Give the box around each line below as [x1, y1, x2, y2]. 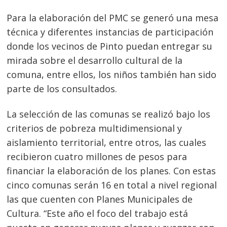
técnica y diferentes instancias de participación [7, 26, 214, 38]
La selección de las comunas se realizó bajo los [7, 107, 211, 120]
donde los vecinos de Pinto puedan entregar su [7, 40, 213, 52]
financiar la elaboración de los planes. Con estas [7, 164, 216, 177]
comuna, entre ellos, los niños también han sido [7, 68, 217, 81]
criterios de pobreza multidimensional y [7, 122, 182, 134]
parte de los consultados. [7, 83, 118, 95]
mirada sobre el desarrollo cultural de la [7, 54, 183, 66]
